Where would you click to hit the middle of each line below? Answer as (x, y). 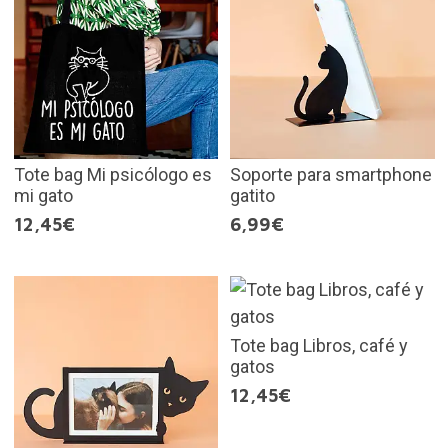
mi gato (43, 196)
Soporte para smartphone (331, 175)
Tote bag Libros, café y (319, 346)
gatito (252, 196)
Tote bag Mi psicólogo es (112, 175)
